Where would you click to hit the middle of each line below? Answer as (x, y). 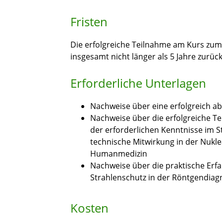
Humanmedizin (119, 154)
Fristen (89, 22)
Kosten (89, 208)
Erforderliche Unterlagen (138, 83)
